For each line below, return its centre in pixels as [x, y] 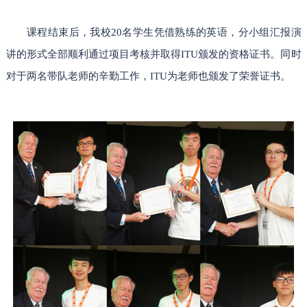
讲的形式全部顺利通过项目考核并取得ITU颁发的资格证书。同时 [153, 54]
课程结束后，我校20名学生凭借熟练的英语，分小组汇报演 [164, 32]
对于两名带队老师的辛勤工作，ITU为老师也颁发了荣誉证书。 [148, 76]
